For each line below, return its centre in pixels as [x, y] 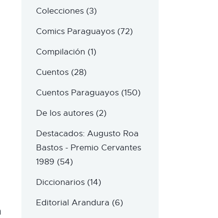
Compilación [60, 52]
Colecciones [60, 11]
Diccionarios [60, 182]
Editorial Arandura [73, 203]
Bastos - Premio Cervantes [88, 148]
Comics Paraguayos [75, 32]
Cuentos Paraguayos [77, 93]
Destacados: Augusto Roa [87, 134]
